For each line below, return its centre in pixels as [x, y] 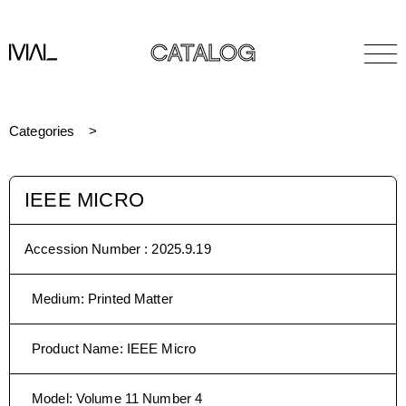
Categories [42, 131]
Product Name [76, 348]
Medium [56, 299]
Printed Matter [130, 299]
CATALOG [203, 56]
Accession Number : [88, 249]
